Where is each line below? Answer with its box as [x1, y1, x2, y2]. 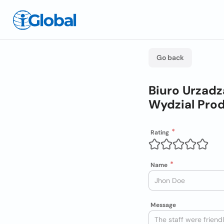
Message [150, 201, 176, 209]
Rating [150, 128, 169, 136]
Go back [156, 53, 184, 62]
